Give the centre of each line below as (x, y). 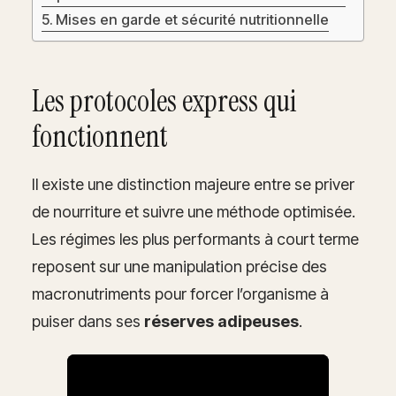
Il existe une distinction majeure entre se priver (193, 185)
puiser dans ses (88, 322)
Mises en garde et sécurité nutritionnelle (193, 20)
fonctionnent (100, 137)
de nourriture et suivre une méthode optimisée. (194, 212)
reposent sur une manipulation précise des (179, 267)
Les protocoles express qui (164, 102)
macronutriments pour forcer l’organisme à (180, 294)
